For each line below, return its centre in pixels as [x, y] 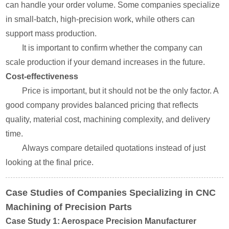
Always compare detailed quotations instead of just [114, 148]
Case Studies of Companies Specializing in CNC [111, 193]
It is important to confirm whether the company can [112, 48]
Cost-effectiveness [42, 76]
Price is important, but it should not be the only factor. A [120, 91]
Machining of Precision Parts [69, 207]
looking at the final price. [50, 162]
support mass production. [51, 33]
